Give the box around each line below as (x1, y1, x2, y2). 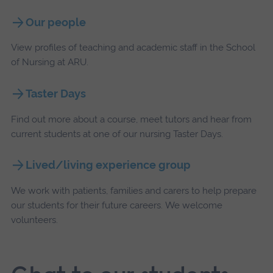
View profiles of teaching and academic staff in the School (10, 42, 255, 54)
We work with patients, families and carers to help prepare (10, 185, 257, 196)
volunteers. (10, 214, 58, 225)
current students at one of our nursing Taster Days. (10, 128, 223, 140)
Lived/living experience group (25, 158, 191, 172)
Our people (25, 15, 86, 29)
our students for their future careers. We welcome (10, 199, 222, 211)
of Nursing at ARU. (10, 57, 88, 68)
